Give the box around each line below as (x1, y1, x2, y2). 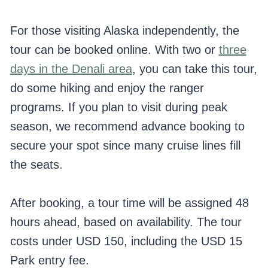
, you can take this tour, (132, 62, 257, 76)
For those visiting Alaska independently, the (10, 24, 239, 38)
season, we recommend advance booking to (10, 120, 245, 133)
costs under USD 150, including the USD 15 (10, 234, 242, 248)
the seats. (10, 158, 63, 172)
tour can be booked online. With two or (10, 43, 219, 57)
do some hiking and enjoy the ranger (10, 81, 204, 95)
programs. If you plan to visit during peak (10, 100, 227, 114)
